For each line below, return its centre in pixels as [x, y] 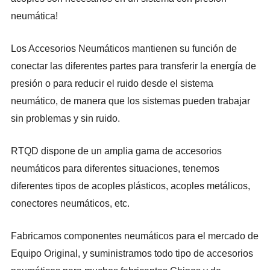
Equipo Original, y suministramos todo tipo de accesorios [132, 254]
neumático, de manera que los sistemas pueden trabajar [131, 101]
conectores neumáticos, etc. [71, 204]
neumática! [35, 16]
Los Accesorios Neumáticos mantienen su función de [124, 49]
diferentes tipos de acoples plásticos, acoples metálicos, [131, 186]
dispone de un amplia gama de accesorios [132, 151]
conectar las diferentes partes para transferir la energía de [134, 66]
